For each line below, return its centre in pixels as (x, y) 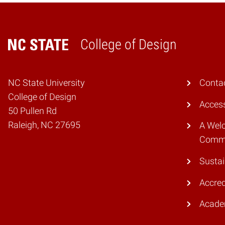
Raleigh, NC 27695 (44, 125)
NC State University (46, 83)
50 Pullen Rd (32, 111)
